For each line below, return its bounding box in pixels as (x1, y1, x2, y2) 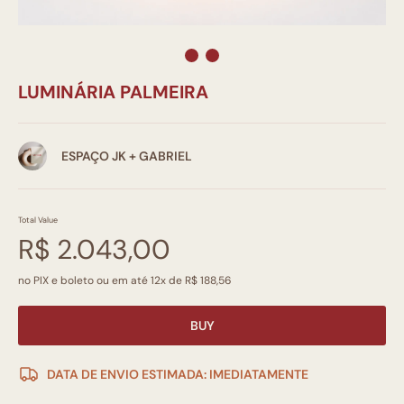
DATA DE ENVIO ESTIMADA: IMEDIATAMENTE (47, 366, 308, 382)
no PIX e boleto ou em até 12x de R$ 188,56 (18, 273, 232, 288)
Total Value (18, 215, 58, 225)
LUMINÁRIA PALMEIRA (18, 80, 208, 104)
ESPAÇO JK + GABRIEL (61, 148, 192, 164)
